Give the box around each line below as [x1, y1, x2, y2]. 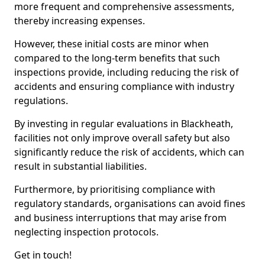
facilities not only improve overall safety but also [14, 131, 230, 144]
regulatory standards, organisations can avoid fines [14, 197, 245, 210]
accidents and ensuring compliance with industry [14, 80, 234, 93]
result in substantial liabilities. [14, 160, 149, 173]
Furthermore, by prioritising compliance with [14, 183, 215, 196]
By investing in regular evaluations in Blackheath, [14, 117, 233, 130]
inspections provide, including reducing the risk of [14, 66, 239, 79]
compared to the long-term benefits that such [14, 51, 220, 64]
